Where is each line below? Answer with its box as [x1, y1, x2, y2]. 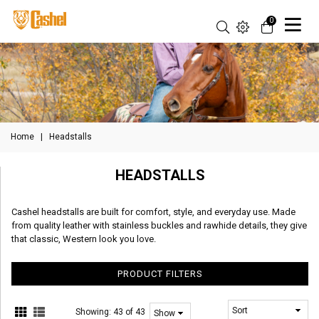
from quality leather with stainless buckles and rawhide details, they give [11, 220, 307, 231]
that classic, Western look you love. [11, 234, 156, 244]
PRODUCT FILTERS [117, 268, 203, 279]
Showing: [75, 307, 114, 317]
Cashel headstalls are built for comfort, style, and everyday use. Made [11, 206, 296, 217]
